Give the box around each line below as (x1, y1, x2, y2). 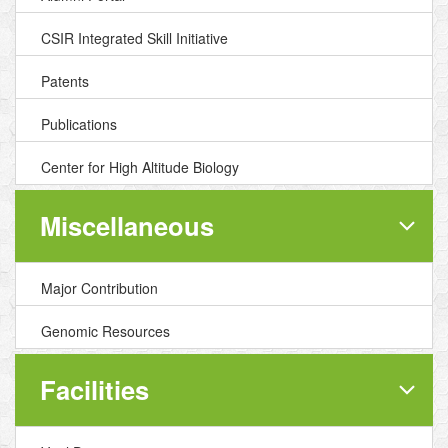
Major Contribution (41, 278, 158, 298)
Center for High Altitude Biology (41, 157, 239, 177)
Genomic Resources (41, 321, 170, 341)
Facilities (40, 371, 149, 408)
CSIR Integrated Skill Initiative (41, 28, 228, 48)
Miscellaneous (40, 207, 214, 244)
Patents (41, 71, 89, 91)
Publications (41, 114, 117, 134)
